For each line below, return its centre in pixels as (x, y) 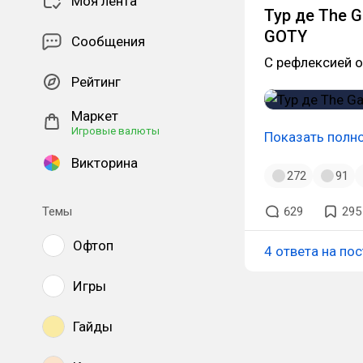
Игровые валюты (115, 131)
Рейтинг (96, 82)
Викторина (105, 163)
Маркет (95, 116)
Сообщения (108, 41)
